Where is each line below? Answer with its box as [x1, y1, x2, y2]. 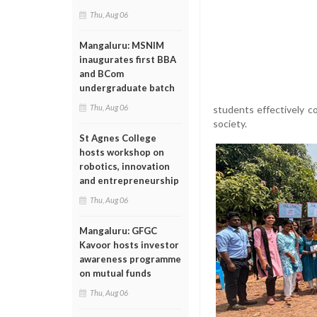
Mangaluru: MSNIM [79, 40, 164, 51]
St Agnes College [79, 132, 156, 144]
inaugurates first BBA [79, 54, 176, 65]
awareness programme [79, 253, 181, 265]
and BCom [79, 68, 124, 79]
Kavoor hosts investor [79, 239, 179, 250]
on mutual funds [79, 267, 151, 279]
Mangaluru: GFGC [79, 225, 157, 236]
